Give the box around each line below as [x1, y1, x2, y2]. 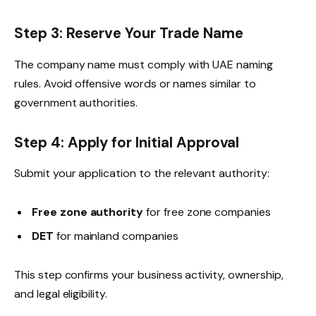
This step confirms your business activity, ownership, [14, 267, 284, 283]
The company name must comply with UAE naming [14, 56, 273, 72]
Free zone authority [32, 205, 144, 220]
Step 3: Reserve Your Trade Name [14, 24, 243, 43]
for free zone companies [143, 205, 271, 220]
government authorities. [14, 95, 138, 110]
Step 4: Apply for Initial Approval [14, 133, 240, 152]
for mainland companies [53, 229, 178, 244]
